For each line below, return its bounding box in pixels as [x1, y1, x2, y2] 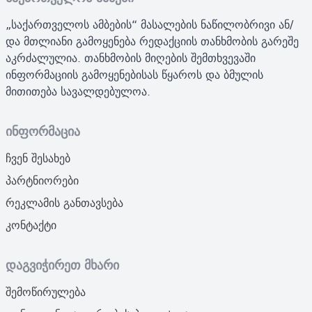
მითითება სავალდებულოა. [6, 81, 150, 102]
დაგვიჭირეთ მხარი [6, 254, 119, 276]
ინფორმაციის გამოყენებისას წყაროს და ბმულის [6, 65, 263, 85]
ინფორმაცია [6, 120, 80, 143]
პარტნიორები [6, 171, 79, 191]
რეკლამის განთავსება [6, 193, 123, 213]
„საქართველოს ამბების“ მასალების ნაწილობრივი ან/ [6, 15, 293, 35]
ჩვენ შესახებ [6, 148, 70, 169]
